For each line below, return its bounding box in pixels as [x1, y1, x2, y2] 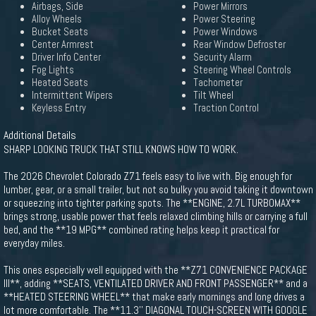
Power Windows [193, 25, 257, 38]
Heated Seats [32, 76, 88, 89]
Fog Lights [32, 63, 74, 76]
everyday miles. [4, 236, 65, 250]
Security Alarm [193, 51, 252, 63]
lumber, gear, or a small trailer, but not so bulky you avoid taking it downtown [4, 183, 313, 196]
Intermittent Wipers [32, 89, 113, 102]
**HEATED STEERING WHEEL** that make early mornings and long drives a [4, 290, 305, 303]
